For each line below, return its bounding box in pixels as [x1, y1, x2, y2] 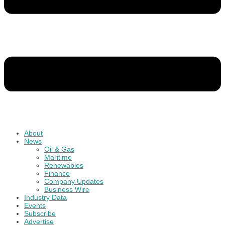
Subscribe [24, 209, 56, 217]
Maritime [44, 153, 72, 161]
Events [24, 201, 46, 209]
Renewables [44, 161, 83, 169]
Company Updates [44, 177, 103, 185]
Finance [44, 169, 70, 177]
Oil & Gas [44, 145, 74, 153]
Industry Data [24, 193, 67, 201]
